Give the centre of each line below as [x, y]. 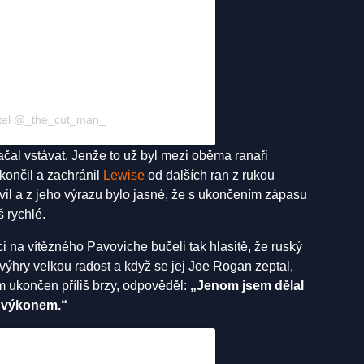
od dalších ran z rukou [210, 175]
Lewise [124, 175]
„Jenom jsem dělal [247, 285]
